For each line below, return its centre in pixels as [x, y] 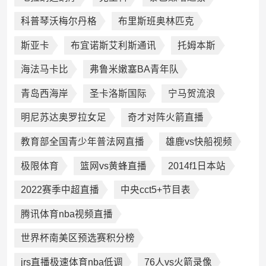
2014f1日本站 [197, 166]
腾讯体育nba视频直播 [66, 214]
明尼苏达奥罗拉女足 [63, 118]
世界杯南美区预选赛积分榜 [77, 238]
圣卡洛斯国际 [118, 93]
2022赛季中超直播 [60, 190]
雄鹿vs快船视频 [199, 142]
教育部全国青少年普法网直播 [82, 142]
